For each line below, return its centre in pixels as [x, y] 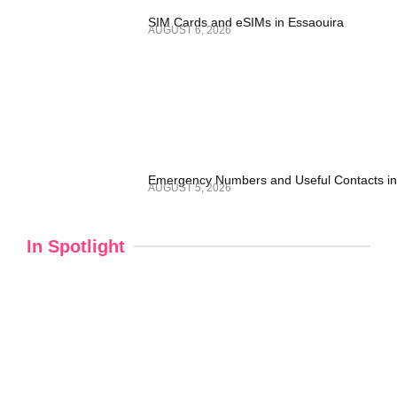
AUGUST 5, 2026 [189, 188]
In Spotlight [76, 247]
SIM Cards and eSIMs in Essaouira [245, 23]
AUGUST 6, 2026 [189, 31]
